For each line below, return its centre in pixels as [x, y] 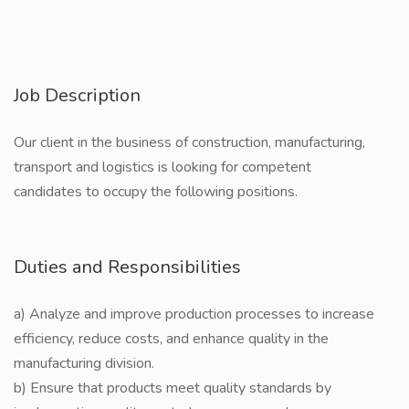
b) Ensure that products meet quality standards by [173, 388]
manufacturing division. [84, 363]
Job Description [77, 95]
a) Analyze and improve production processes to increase [194, 314]
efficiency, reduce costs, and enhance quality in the [171, 339]
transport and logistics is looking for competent [163, 167]
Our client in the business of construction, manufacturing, [189, 142]
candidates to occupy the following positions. [156, 192]
